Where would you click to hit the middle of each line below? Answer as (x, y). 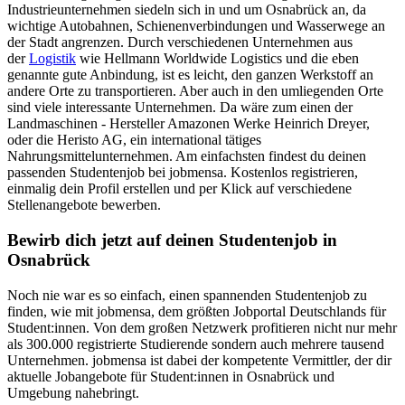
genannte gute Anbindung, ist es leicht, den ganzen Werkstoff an (190, 75)
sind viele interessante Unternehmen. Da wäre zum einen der (180, 108)
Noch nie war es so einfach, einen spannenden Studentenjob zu (187, 295)
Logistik (52, 59)
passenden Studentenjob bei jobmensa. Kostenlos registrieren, (183, 173)
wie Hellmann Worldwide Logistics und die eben (217, 59)
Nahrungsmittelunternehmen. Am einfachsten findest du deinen (187, 156)
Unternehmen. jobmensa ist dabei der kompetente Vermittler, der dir (199, 360)
